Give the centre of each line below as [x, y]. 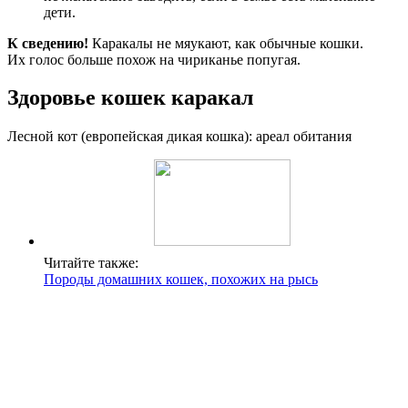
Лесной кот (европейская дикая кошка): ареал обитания [179, 137]
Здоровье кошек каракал [130, 98]
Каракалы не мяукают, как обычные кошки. [226, 43]
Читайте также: [91, 263]
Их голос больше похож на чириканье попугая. [154, 59]
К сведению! [48, 43]
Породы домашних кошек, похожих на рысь [181, 280]
